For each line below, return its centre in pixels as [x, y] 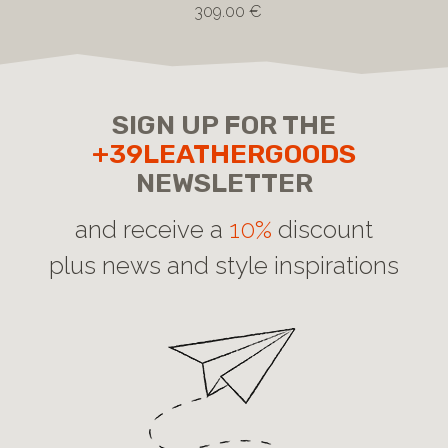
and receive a [152, 229]
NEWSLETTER [224, 183]
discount [322, 229]
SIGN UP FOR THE [224, 125]
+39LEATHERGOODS [224, 154]
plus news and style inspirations [224, 265]
